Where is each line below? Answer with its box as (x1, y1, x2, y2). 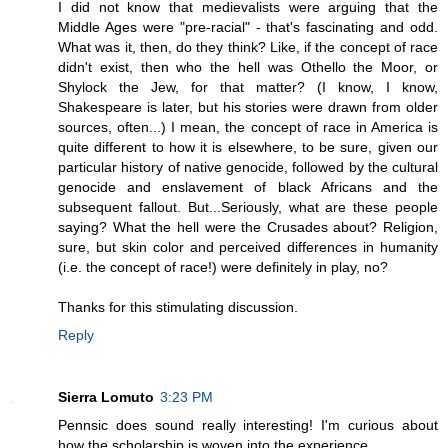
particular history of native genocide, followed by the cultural (58, 158, 438, 175)
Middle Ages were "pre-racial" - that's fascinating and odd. (58, 18, 438, 35)
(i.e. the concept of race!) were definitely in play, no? (58, 258, 388, 275)
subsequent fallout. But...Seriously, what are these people (58, 198, 438, 215)
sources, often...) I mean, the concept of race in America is (58, 118, 438, 135)
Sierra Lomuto (58, 388, 154, 405)
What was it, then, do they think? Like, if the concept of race (58, 38, 438, 55)
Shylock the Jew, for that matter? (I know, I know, (58, 78, 438, 95)
